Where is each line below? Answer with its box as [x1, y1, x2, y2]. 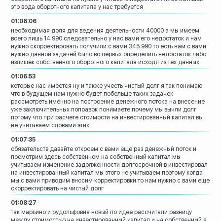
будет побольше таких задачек [86, 90, 174, 98]
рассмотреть [11, 98, 48, 106]
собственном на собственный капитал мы [62, 153, 181, 161]
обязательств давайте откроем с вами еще [11, 146, 133, 153]
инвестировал [168, 161, 208, 169]
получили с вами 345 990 [79, 43, 152, 50]
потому [11, 114, 32, 121]
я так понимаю [161, 82, 203, 90]
